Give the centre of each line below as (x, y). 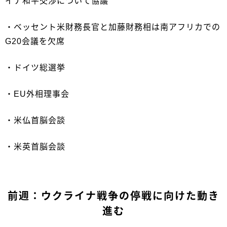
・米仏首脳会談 (35, 121)
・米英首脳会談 (35, 147)
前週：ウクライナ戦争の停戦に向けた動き (113, 196)
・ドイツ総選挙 (35, 68)
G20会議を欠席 (35, 42)
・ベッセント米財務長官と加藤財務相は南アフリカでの (113, 27)
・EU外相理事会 (37, 94)
